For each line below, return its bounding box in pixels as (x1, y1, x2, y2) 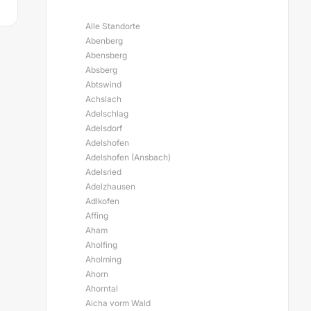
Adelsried (85, 167, 121, 177)
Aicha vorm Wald (85, 298, 151, 308)
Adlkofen (85, 196, 119, 206)
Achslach (85, 94, 121, 104)
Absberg (85, 65, 117, 75)
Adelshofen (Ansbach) (85, 152, 171, 162)
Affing (85, 210, 108, 221)
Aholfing (85, 239, 117, 250)
